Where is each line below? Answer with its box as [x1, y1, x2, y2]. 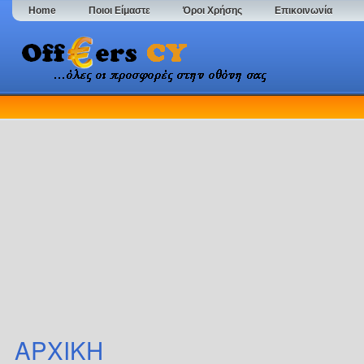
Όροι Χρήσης [183, 5, 242, 16]
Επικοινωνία [275, 5, 332, 16]
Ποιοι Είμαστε [89, 5, 150, 16]
